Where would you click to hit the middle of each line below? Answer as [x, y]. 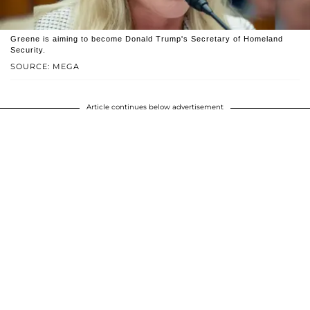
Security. [28, 50]
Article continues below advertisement [155, 107]
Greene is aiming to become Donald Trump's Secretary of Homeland [147, 39]
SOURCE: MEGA [45, 67]
